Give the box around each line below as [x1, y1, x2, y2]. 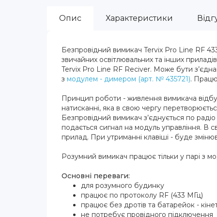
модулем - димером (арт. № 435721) [67, 74, 190, 83]
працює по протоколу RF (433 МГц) [81, 190, 203, 200]
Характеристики [106, 13, 173, 23]
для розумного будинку [81, 181, 164, 190]
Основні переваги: [62, 171, 130, 180]
